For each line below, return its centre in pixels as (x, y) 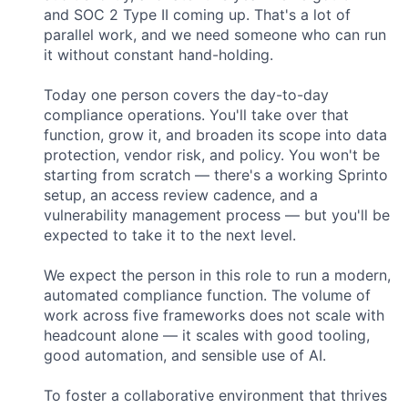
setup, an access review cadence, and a (181, 194)
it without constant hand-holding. (158, 54)
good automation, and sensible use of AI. (185, 355)
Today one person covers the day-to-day (186, 94)
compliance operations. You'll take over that (196, 114)
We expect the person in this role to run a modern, (217, 275)
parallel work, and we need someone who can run (215, 34)
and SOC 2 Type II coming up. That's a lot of (197, 14)
